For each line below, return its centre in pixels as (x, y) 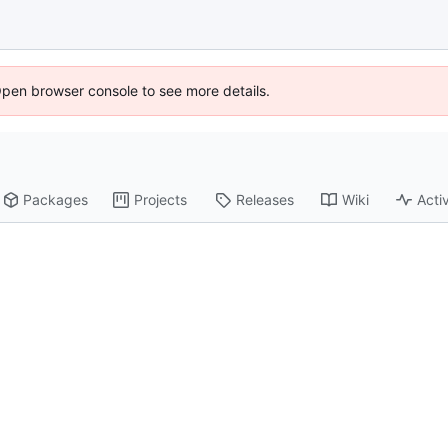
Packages (56, 200)
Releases (265, 200)
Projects (161, 200)
